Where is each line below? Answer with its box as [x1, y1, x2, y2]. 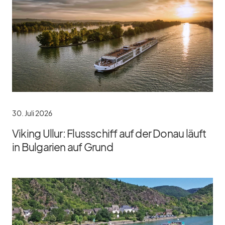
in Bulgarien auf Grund [12, 140, 113, 154]
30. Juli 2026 [12, 108, 52, 118]
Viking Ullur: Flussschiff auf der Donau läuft [12, 127, 206, 141]
